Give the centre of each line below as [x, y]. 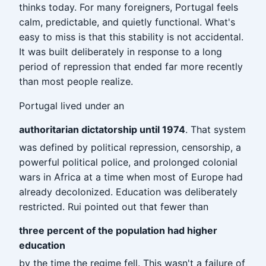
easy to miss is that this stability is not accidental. [131, 37]
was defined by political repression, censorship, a [130, 147]
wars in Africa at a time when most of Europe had [131, 177]
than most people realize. [76, 81]
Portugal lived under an [72, 106]
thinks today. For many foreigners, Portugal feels [129, 7]
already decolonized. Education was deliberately [128, 192]
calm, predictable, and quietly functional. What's [127, 22]
